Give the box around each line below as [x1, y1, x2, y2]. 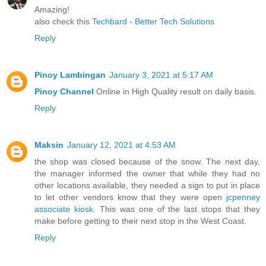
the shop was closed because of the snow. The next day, [34, 156, 260, 166]
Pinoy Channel [34, 86, 94, 96]
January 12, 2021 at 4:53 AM [67, 140, 176, 150]
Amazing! [34, 4, 69, 14]
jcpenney [226, 192, 260, 202]
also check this [34, 16, 92, 26]
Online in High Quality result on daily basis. [94, 86, 256, 96]
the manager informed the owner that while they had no [34, 168, 260, 178]
